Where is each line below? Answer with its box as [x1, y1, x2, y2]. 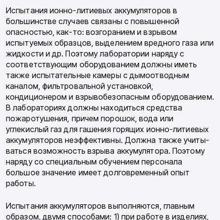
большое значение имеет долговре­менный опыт [6, 167, 190, 178]
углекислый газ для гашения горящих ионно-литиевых [6, 124, 209, 135]
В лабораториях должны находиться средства [6, 103, 183, 113]
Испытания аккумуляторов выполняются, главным [6, 201, 195, 211]
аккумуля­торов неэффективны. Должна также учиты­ [6, 135, 209, 145]
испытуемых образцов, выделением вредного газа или [6, 38, 214, 48]
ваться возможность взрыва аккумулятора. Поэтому [6, 146, 205, 156]
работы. [6, 178, 36, 189]
